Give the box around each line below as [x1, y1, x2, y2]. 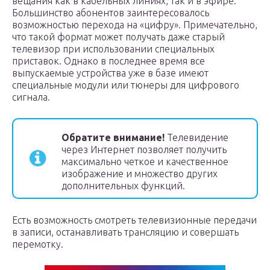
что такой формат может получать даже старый [12, 31, 225, 42]
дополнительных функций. [61, 180, 185, 191]
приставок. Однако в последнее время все [12, 55, 205, 66]
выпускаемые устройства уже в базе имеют [12, 67, 209, 78]
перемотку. [12, 239, 63, 250]
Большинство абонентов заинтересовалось [12, 7, 209, 18]
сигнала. [12, 92, 50, 102]
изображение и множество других [61, 168, 218, 179]
